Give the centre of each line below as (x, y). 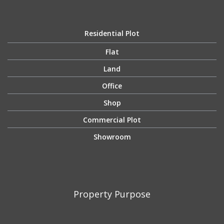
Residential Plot (112, 33)
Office (112, 86)
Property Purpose (112, 194)
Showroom (112, 137)
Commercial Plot (112, 120)
